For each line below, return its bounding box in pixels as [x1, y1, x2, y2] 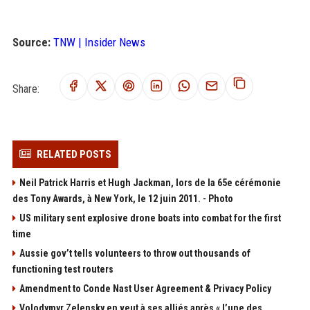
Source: [12, 35, 51, 49]
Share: [12, 82, 39, 95]
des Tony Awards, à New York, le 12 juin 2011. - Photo [12, 193, 233, 204]
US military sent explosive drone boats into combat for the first [19, 212, 281, 224]
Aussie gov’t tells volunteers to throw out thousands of [19, 248, 250, 259]
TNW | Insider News [53, 35, 145, 49]
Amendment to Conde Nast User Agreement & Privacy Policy [19, 283, 271, 294]
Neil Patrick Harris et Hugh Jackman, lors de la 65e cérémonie [19, 177, 281, 188]
